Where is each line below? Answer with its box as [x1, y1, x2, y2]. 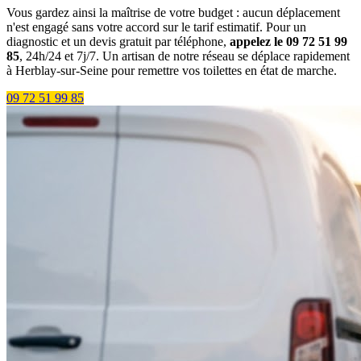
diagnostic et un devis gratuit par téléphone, [6, 35, 230, 49]
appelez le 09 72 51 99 [230, 35, 347, 49]
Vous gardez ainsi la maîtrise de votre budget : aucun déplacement [6, 6, 340, 20]
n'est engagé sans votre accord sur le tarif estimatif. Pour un [6, 20, 306, 35]
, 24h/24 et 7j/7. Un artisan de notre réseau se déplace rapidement [19, 49, 350, 64]
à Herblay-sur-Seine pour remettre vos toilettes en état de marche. [6, 64, 337, 78]
